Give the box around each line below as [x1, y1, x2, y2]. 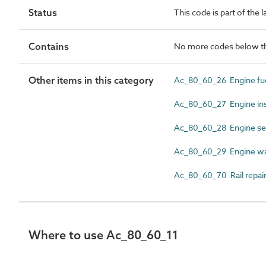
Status [28, 7, 57, 18]
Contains [28, 40, 69, 52]
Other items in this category [28, 74, 154, 86]
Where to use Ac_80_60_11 [28, 227, 178, 242]
